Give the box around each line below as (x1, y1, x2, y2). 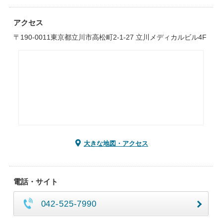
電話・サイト (13, 177, 58, 186)
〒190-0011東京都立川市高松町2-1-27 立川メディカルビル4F (13, 33, 207, 41)
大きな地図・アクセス (84, 140, 148, 147)
